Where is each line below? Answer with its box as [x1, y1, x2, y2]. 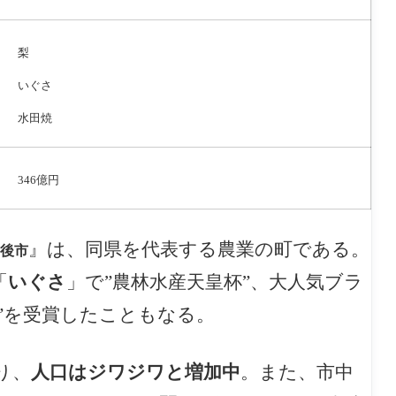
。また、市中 [240, 362, 354, 382]
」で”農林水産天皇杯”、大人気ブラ [66, 272, 363, 293]
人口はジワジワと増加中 [31, 362, 240, 382]
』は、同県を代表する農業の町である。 [28, 240, 369, 260]
